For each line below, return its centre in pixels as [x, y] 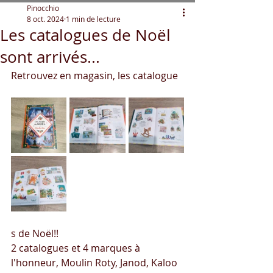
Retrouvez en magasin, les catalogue [94, 76]
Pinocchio [43, 8]
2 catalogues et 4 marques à [77, 248]
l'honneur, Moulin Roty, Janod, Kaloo [95, 263]
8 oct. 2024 [45, 19]
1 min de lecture [93, 19]
